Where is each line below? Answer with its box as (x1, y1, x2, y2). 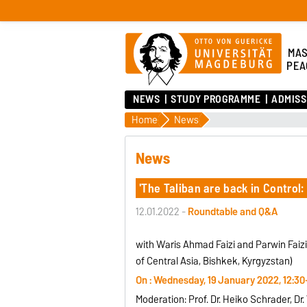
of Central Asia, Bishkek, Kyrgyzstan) (136, 252, 293, 269)
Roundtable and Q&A (188, 203, 278, 220)
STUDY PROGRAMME (171, 90, 261, 109)
